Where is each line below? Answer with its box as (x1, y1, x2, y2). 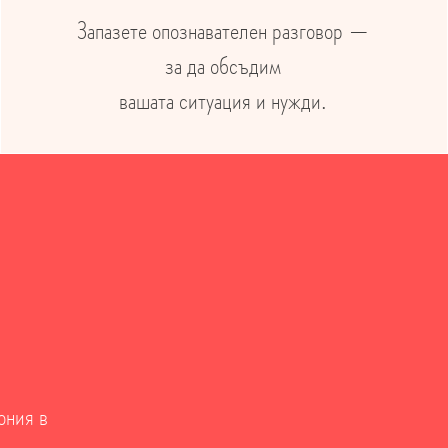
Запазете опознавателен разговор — (76, 13, 370, 49)
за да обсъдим (165, 48, 282, 84)
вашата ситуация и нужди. (119, 83, 328, 119)
